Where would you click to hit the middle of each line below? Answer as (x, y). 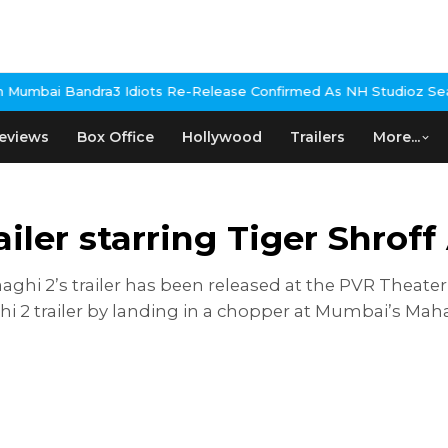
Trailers (317, 137)
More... (396, 137)
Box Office (115, 137)
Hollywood (222, 137)
